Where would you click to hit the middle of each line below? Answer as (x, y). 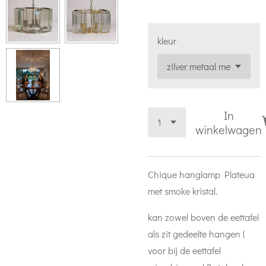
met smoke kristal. (183, 191)
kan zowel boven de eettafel (203, 217)
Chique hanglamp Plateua (201, 174)
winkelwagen (229, 129)
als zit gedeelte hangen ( (197, 234)
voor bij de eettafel (184, 250)
